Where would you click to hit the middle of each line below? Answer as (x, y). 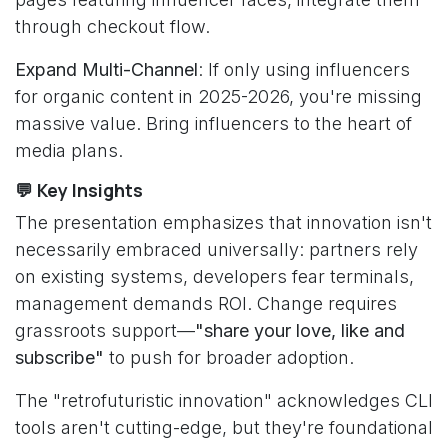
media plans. (69, 150)
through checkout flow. (112, 26)
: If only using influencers (304, 69)
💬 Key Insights (79, 190)
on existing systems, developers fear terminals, (214, 276)
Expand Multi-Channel (106, 69)
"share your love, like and (300, 330)
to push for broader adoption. (229, 357)
